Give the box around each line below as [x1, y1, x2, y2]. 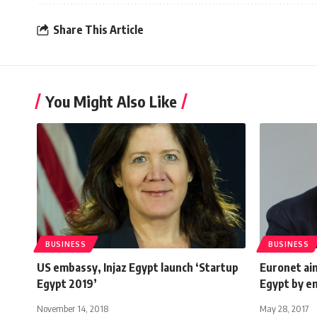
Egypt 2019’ [37, 277, 97, 292]
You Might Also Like [45, 91, 177, 112]
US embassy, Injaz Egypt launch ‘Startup [37, 260, 238, 275]
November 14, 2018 [37, 303, 108, 315]
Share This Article [53, 22, 144, 37]
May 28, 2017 [260, 303, 309, 315]
